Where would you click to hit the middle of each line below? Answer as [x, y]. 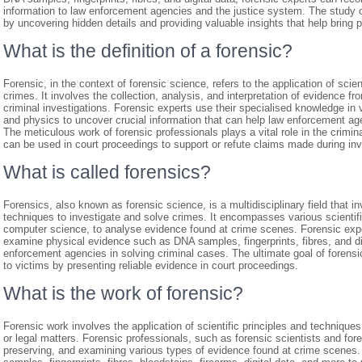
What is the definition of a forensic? [148, 51]
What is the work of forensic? [123, 293]
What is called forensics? [107, 172]
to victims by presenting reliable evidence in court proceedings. [151, 265]
